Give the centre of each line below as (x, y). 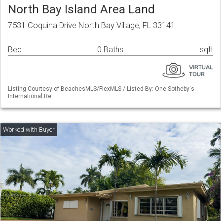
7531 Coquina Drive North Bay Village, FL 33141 (92, 25)
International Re (30, 96)
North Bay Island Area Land (81, 9)
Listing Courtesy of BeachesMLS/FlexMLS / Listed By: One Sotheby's (101, 89)
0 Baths (110, 50)
